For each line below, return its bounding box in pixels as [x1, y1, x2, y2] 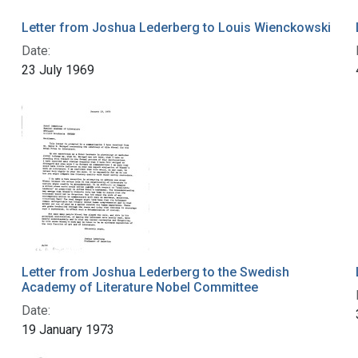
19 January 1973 [21, 321, 114, 337]
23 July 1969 [21, 62, 94, 78]
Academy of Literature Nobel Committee [21, 279, 258, 295]
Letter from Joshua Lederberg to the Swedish [21, 264, 289, 280]
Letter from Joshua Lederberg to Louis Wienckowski [21, 19, 331, 35]
